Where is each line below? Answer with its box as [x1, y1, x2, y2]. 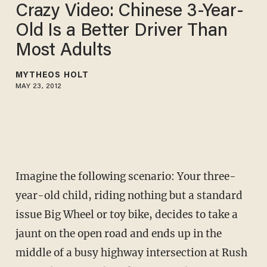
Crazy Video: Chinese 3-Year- [15, 2, 244, 21]
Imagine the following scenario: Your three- [15, 170, 236, 184]
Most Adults [15, 42, 111, 60]
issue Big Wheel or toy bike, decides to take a [15, 208, 238, 222]
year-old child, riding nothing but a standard [15, 189, 243, 203]
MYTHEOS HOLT [15, 71, 89, 80]
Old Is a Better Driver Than [15, 22, 228, 41]
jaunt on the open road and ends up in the [15, 227, 222, 241]
